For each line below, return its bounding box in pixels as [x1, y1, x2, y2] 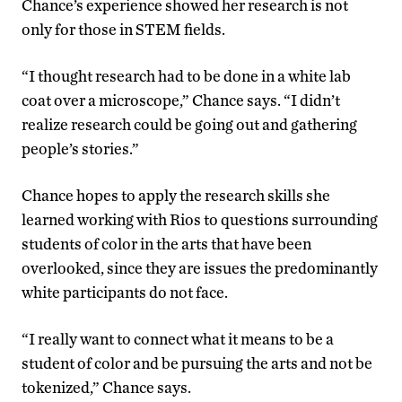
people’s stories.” [22, 139, 139, 158]
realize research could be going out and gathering [22, 115, 357, 134]
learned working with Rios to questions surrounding [22, 210, 378, 229]
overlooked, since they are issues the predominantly [22, 258, 378, 277]
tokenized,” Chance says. [22, 378, 191, 397]
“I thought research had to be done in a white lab [22, 66, 351, 85]
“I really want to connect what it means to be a [22, 329, 334, 348]
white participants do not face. [22, 283, 228, 301]
